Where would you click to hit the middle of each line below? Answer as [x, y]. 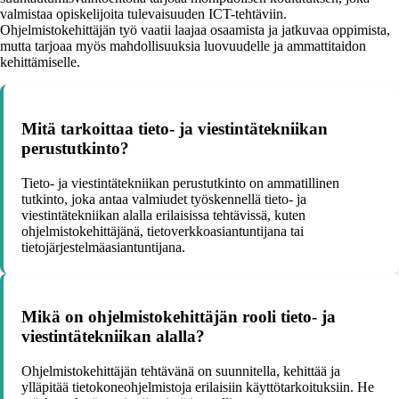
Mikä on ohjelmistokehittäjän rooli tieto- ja [179, 317]
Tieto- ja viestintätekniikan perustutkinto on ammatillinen [180, 183]
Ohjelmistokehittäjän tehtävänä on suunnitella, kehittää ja [181, 371]
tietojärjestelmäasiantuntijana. [103, 247]
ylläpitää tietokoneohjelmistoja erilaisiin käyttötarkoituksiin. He [198, 387]
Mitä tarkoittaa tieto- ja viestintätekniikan [175, 129]
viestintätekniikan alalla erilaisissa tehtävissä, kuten [163, 215]
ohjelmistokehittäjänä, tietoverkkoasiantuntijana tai [163, 231]
